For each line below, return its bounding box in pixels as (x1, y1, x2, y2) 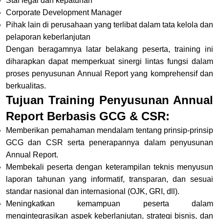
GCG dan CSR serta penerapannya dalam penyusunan (6, 138, 213, 147)
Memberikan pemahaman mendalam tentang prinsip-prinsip (6, 126, 213, 134)
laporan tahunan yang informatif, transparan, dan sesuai (6, 175, 213, 183)
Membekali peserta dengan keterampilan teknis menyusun (6, 162, 213, 171)
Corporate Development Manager (6, 8, 122, 17)
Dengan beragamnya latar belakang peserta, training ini (6, 44, 213, 53)
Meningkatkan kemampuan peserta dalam (6, 199, 213, 208)
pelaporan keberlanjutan (6, 32, 90, 41)
